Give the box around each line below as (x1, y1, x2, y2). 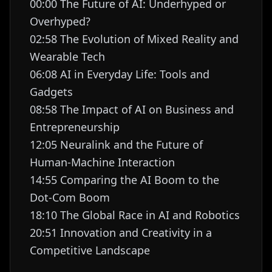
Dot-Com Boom (30, 190, 110, 205)
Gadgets (30, 84, 73, 99)
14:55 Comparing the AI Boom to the (30, 172, 219, 187)
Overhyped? (30, 14, 90, 29)
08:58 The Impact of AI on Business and (30, 102, 234, 117)
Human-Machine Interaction (30, 155, 175, 169)
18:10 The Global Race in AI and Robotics (30, 208, 240, 222)
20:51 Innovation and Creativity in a (30, 225, 212, 240)
